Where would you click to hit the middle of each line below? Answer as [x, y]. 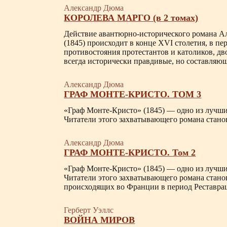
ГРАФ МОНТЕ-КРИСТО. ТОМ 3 [133, 94]
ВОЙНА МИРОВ [100, 220]
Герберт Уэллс [89, 210]
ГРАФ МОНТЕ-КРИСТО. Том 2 [130, 153]
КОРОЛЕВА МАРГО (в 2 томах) [131, 18]
